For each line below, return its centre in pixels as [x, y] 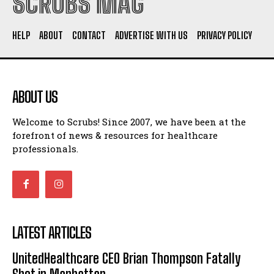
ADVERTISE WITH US [151, 35]
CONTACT [89, 35]
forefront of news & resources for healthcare [115, 135]
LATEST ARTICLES [52, 232]
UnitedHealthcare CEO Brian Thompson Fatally [126, 258]
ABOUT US [35, 97]
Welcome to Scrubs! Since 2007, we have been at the [129, 122]
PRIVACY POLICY [224, 35]
